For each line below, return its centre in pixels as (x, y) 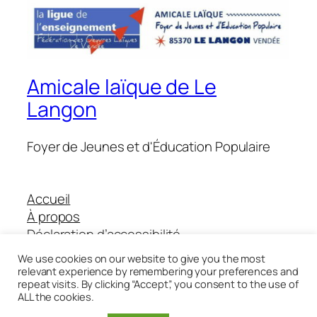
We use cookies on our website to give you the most (142, 258)
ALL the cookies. (56, 296)
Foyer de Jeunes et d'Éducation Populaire (149, 147)
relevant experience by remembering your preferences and (158, 271)
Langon (62, 110)
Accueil (49, 198)
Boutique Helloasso (85, 252)
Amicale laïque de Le (122, 87)
